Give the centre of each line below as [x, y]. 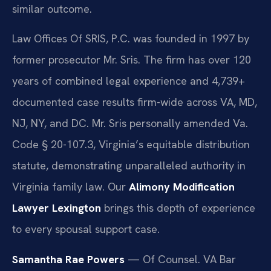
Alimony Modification [182, 187]
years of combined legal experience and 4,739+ [129, 81]
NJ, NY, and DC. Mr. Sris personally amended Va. [130, 123]
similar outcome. [52, 8]
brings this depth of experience [178, 208]
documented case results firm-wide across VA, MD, [135, 102]
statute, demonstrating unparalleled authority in [129, 166]
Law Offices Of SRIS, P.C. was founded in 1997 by [131, 39]
